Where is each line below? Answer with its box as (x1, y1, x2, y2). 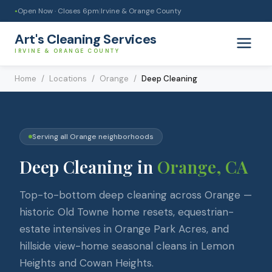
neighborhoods (97, 132, 154, 141)
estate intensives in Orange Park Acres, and (19, 222, 229, 236)
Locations (49, 73, 87, 84)
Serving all (32, 132, 70, 141)
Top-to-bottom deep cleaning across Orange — (19, 188, 252, 202)
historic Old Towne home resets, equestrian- (19, 205, 234, 219)
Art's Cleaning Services (15, 30, 157, 48)
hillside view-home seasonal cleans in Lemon (19, 239, 234, 253)
